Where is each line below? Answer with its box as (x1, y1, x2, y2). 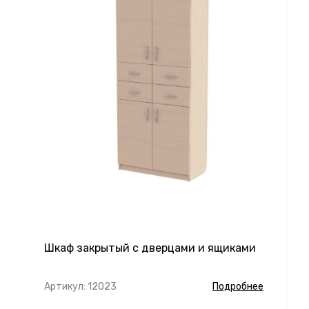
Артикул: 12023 (44, 281, 117, 292)
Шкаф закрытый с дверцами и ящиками (44, 241, 256, 255)
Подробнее (212, 281, 263, 292)
